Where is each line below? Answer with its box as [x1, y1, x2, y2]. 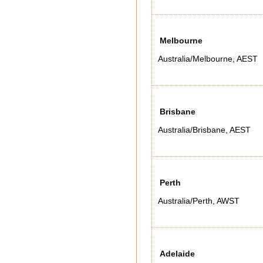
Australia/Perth [158, 196, 213, 205]
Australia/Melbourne [158, 54, 232, 63]
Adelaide [160, 249, 195, 258]
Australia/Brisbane [158, 125, 225, 134]
